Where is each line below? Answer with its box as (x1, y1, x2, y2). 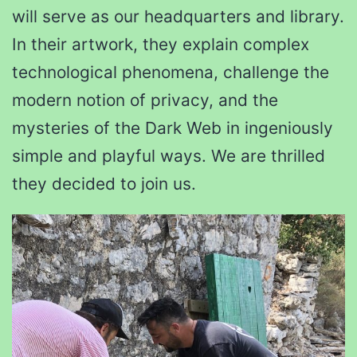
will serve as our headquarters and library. (12, 6, 344, 27)
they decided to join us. (12, 174, 196, 194)
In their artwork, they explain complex (12, 34, 309, 55)
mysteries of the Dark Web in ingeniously (12, 118, 333, 139)
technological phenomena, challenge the (12, 62, 329, 83)
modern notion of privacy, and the (12, 90, 278, 111)
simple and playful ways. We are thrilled (12, 146, 325, 167)
